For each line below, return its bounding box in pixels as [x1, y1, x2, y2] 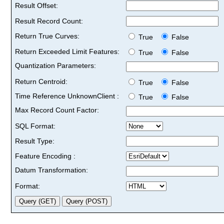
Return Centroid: [15, 77, 67, 85]
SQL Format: [15, 121, 55, 130]
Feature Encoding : [15, 151, 75, 160]
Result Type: [15, 136, 54, 145]
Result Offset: [15, 1, 58, 9]
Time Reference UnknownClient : [15, 91, 119, 100]
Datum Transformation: [15, 165, 88, 174]
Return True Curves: [15, 31, 79, 40]
